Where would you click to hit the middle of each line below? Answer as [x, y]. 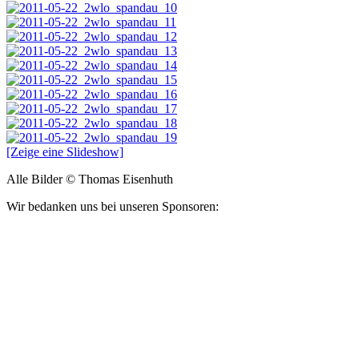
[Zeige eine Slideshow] [65, 151]
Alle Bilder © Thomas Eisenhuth [90, 179]
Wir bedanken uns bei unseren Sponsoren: [113, 206]
